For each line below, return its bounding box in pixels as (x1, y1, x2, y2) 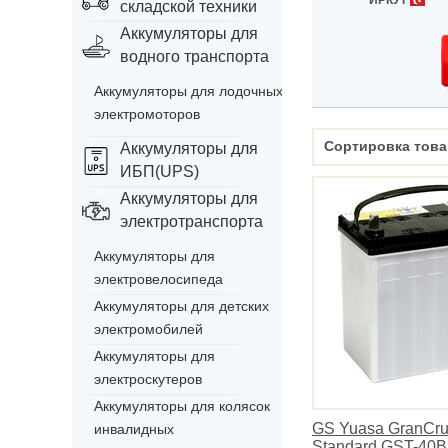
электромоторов (94, 106, 200, 122)
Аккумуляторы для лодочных (94, 83, 283, 99)
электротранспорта (120, 213, 263, 230)
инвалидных (94, 421, 174, 437)
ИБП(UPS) (120, 163, 199, 180)
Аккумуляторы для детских (94, 298, 269, 314)
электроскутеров (94, 371, 202, 387)
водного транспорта (120, 48, 269, 65)
